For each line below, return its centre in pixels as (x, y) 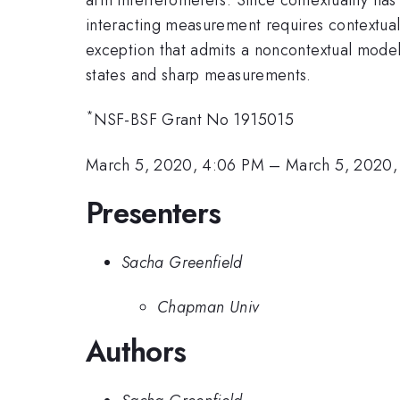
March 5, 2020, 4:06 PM (175, 165)
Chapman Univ (208, 308)
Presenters (154, 213)
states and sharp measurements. (199, 75)
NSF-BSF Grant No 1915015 (194, 120)
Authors (136, 352)
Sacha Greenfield (182, 262)
